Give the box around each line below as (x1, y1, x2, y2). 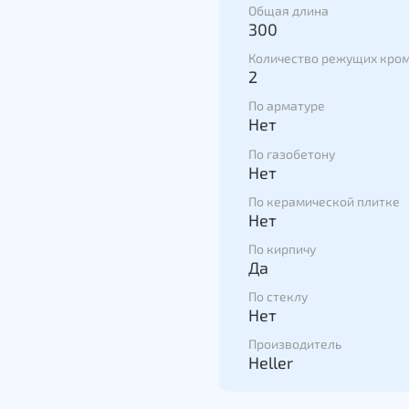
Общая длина (248, 3, 329, 19)
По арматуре (248, 98, 325, 114)
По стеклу (248, 288, 308, 305)
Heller (248, 352, 293, 373)
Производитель (248, 336, 341, 352)
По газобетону (248, 145, 335, 162)
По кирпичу (248, 241, 316, 257)
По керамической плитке (248, 193, 400, 209)
